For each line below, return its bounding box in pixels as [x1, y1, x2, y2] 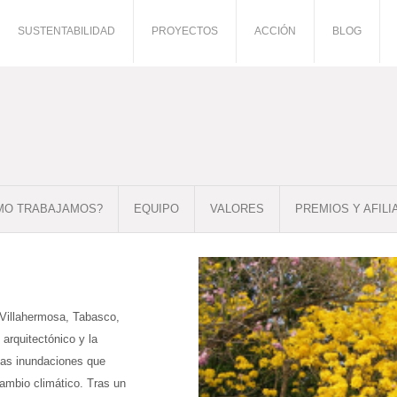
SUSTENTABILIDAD [18, 25, 115, 37]
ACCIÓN [254, 25, 296, 37]
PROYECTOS [152, 25, 218, 37]
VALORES [210, 202, 264, 215]
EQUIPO [134, 202, 179, 215]
